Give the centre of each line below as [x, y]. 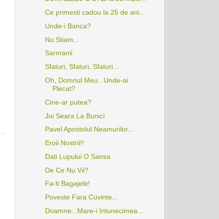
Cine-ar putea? [68, 102]
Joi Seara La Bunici [75, 116]
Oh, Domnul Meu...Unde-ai [86, 80]
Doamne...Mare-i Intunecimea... [94, 211]
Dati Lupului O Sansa [77, 156]
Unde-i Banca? [68, 26]
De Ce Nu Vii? [66, 170]
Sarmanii [58, 53]
